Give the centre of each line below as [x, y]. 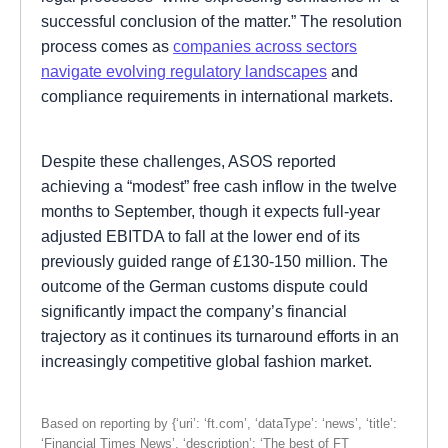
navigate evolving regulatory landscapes [184, 70]
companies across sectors [265, 45]
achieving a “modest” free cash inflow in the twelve [219, 185]
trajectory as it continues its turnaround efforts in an [220, 335]
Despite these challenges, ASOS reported [188, 160]
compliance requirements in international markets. [217, 95]
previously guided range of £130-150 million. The [214, 260]
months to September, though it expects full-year [210, 210]
